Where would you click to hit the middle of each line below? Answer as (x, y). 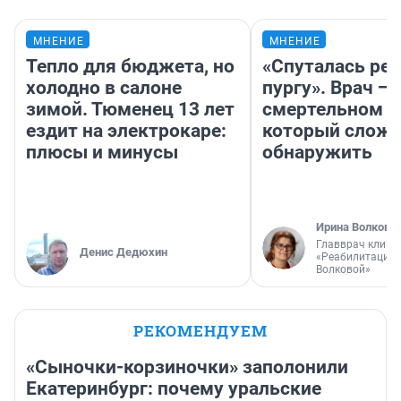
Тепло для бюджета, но (130, 66)
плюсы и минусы (102, 152)
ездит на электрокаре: (126, 130)
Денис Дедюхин (124, 252)
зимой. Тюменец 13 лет (130, 109)
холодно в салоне (104, 87)
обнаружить (317, 152)
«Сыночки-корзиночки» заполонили (187, 367)
